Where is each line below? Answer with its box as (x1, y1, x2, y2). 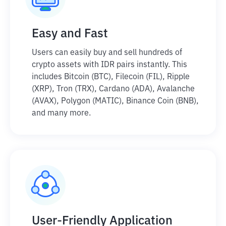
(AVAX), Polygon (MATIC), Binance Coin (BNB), (32, 97, 199, 105)
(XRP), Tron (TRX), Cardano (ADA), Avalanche (32, 85, 195, 93)
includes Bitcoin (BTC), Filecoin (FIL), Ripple (32, 73, 190, 81)
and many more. (32, 109, 91, 118)
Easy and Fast (32, 28, 108, 40)
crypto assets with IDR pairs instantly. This (32, 61, 187, 69)
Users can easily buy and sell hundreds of (32, 49, 182, 57)
